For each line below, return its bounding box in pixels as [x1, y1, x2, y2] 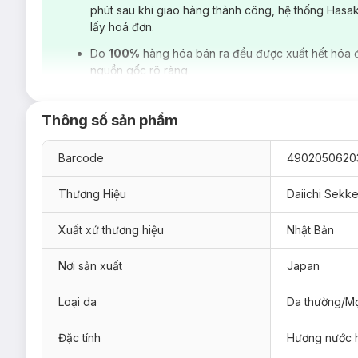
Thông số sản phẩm [42, 111, 178, 129]
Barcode [58, 150, 104, 165]
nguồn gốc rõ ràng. [90, 62, 190, 77]
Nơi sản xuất [58, 258, 122, 272]
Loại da [58, 294, 97, 308]
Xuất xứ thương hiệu [58, 222, 164, 237]
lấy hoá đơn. [90, 19, 154, 34]
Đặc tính [58, 330, 101, 344]
